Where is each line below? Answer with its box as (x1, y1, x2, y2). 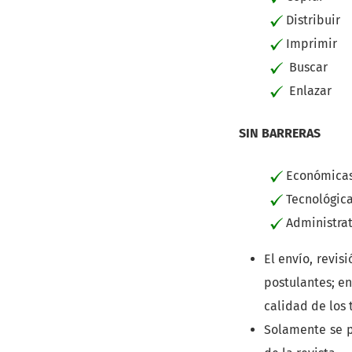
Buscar (283, 60, 328, 75)
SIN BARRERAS (239, 126, 321, 141)
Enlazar (283, 83, 332, 98)
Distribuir (283, 13, 340, 27)
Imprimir (283, 36, 337, 51)
